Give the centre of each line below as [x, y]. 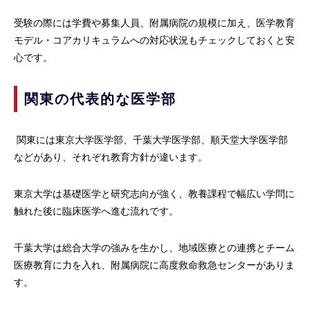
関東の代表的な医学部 [100, 99]
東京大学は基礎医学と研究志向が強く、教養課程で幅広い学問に [154, 194]
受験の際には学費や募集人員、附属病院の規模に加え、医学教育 [154, 23]
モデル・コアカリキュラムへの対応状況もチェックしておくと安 [154, 40]
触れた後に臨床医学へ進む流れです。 [96, 211]
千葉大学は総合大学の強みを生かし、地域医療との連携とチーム [154, 248]
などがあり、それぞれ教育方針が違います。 [111, 157]
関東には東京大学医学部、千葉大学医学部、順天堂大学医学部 [151, 140]
